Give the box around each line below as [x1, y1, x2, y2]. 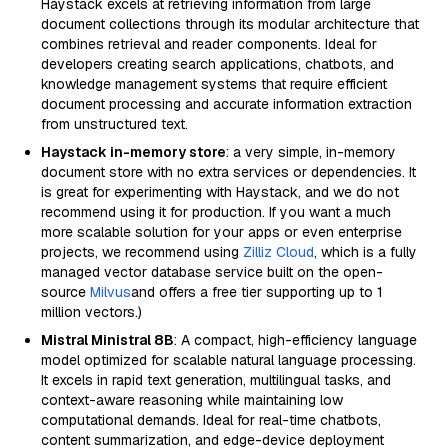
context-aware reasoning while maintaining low [41, 391, 343, 409]
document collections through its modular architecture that [41, 15, 419, 33]
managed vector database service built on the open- [41, 263, 383, 281]
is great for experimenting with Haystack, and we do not [41, 183, 399, 201]
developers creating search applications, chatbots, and [41, 55, 394, 73]
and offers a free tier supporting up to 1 [131, 283, 383, 301]
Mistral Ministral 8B [41, 331, 174, 349]
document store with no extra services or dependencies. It [41, 163, 416, 181]
